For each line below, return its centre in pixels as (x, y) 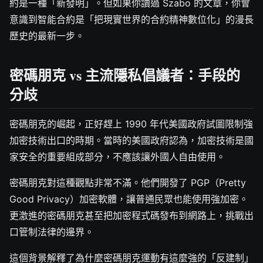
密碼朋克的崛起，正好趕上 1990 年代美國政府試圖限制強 (131, 124)
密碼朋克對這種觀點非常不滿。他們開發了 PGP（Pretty (128, 183)
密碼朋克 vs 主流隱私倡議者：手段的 (125, 75)
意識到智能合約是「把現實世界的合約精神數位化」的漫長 (131, 20)
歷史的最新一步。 (47, 36)
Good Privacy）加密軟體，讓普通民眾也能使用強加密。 (129, 199)
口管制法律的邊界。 (52, 232)
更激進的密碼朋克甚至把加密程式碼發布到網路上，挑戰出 (131, 216)
